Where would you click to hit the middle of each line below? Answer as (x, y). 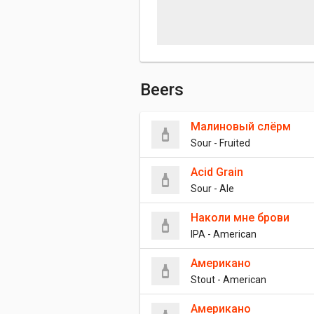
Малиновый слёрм (241, 127)
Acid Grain (217, 172)
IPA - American (224, 234)
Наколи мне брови (240, 218)
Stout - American (228, 280)
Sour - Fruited (220, 143)
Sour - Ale (212, 189)
